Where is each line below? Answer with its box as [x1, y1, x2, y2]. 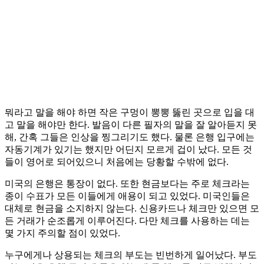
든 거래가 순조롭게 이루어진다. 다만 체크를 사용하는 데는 [5, 216, 250, 226]
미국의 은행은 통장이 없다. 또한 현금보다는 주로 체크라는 [5, 179, 250, 189]
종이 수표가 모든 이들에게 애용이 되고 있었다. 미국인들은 [5, 191, 250, 202]
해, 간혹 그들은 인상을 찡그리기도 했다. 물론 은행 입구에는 [5, 132, 255, 143]
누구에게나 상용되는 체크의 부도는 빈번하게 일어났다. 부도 [5, 250, 257, 260]
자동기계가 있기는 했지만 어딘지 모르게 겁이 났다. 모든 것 [5, 144, 252, 155]
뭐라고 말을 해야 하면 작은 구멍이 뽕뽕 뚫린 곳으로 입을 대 [5, 107, 255, 118]
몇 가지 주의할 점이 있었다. [5, 228, 120, 239]
